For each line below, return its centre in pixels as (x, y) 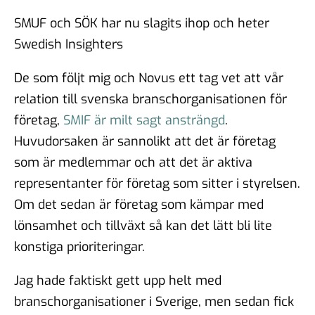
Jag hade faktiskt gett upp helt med (118, 280)
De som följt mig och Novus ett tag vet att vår (149, 78)
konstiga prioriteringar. (79, 246)
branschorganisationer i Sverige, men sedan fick (154, 301)
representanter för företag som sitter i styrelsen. (157, 183)
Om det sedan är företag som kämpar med (139, 204)
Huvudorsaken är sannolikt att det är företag (145, 141)
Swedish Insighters (69, 44)
